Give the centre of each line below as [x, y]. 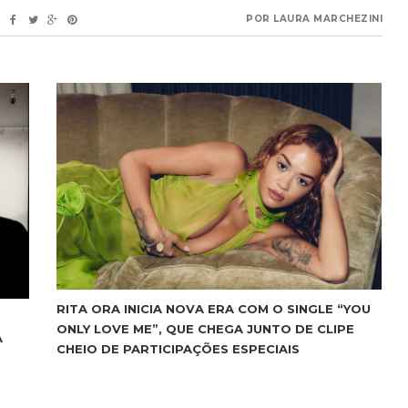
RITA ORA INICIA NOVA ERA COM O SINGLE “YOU [213, 309]
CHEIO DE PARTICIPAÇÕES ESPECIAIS [178, 349]
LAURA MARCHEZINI [328, 19]
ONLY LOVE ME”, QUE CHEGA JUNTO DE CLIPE [205, 329]
